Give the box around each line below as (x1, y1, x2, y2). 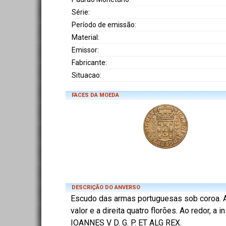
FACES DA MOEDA (72, 92, 119, 99)
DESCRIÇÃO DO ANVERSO (72, 184, 140, 191)
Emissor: (72, 46, 99, 54)
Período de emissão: (72, 21, 136, 29)
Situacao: (72, 71, 101, 80)
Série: (72, 8, 90, 17)
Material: (72, 33, 99, 42)
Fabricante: (72, 59, 107, 67)
